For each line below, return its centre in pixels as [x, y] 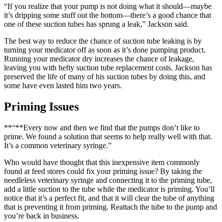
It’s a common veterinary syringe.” [58, 145]
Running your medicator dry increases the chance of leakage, [99, 58]
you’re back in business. [43, 216]
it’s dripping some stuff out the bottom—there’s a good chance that [108, 15]
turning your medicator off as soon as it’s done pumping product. [105, 50]
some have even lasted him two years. [64, 85]
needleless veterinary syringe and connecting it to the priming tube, [108, 180]
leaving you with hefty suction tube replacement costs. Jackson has [108, 67]
